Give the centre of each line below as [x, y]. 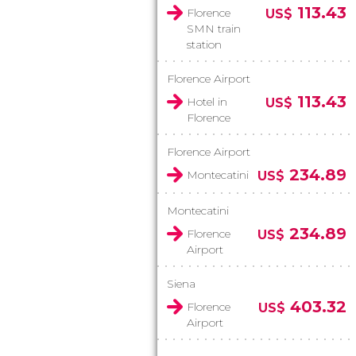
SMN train [214, 29]
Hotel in [207, 102]
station [204, 44]
